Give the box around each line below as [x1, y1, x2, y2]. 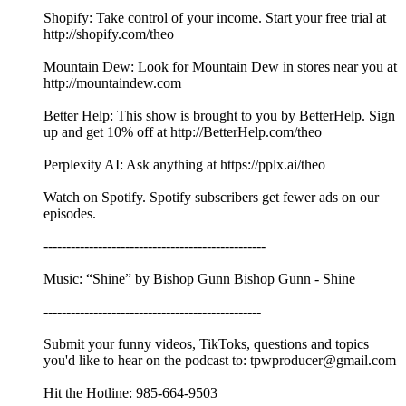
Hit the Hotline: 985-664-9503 [43, 385, 217, 401]
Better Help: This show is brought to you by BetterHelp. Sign [43, 108, 395, 124]
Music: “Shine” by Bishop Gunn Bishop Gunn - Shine [43, 271, 355, 287]
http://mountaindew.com [43, 75, 181, 92]
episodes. [43, 206, 96, 222]
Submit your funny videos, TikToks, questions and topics [43, 336, 369, 353]
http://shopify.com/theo [43, 26, 174, 43]
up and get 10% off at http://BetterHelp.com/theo [43, 124, 322, 140]
